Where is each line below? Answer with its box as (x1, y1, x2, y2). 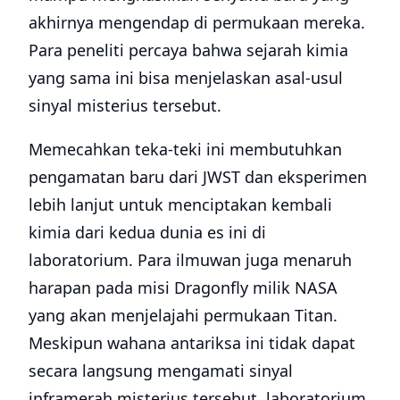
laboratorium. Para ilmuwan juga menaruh (29, 249, 352, 271)
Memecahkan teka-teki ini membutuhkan (29, 138, 342, 161)
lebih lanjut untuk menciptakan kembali (29, 194, 332, 216)
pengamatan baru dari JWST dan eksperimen (29, 166, 367, 188)
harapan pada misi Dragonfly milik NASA (29, 277, 337, 299)
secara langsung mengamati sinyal (29, 360, 293, 382)
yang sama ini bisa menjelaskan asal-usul (29, 67, 343, 89)
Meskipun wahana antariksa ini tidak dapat (29, 332, 355, 354)
